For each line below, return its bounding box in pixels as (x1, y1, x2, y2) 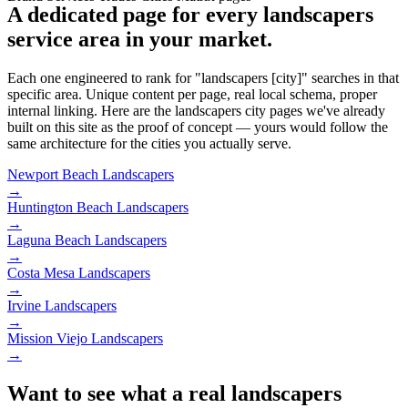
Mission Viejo (7, 331, 87, 347)
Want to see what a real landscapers (7, 382, 342, 406)
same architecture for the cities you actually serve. (7, 136, 291, 152)
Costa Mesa (7, 265, 75, 281)
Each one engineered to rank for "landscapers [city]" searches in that (7, 70, 399, 87)
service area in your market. (7, 27, 272, 52)
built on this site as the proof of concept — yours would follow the (7, 119, 388, 136)
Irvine (7, 298, 41, 314)
